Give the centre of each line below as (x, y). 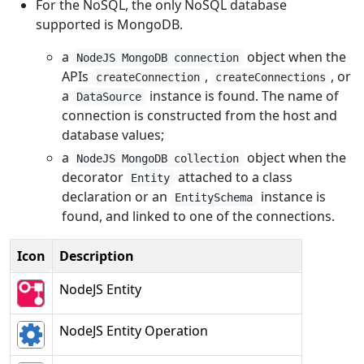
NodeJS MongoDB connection (158, 58)
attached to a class (233, 177)
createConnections (271, 77)
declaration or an (116, 197)
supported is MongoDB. (109, 24)
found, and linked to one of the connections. (198, 216)
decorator (94, 177)
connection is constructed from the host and (199, 115)
